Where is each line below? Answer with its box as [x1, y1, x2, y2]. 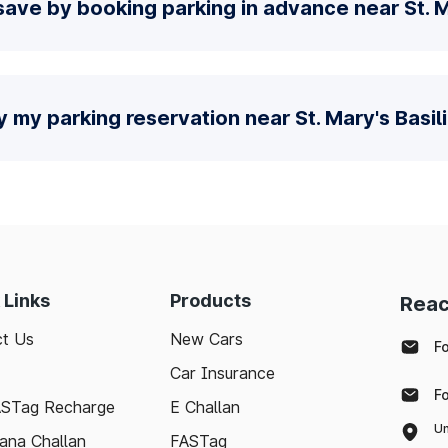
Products [170, 290, 251, 311]
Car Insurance [170, 363, 275, 383]
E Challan [170, 397, 240, 417]
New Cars [170, 329, 243, 349]
